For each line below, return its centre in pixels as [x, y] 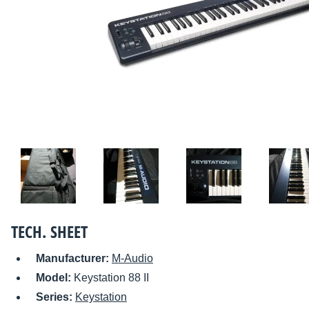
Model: [55, 278]
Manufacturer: [74, 259]
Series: [56, 297]
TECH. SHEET [49, 232]
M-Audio [132, 259]
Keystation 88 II [111, 278]
